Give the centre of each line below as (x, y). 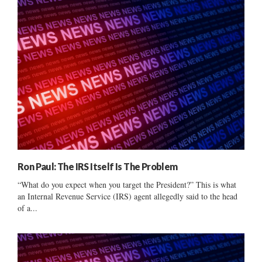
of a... (27, 208)
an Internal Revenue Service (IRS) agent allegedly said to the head (127, 196)
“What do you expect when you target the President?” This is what (127, 184)
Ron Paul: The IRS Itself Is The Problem (98, 166)
